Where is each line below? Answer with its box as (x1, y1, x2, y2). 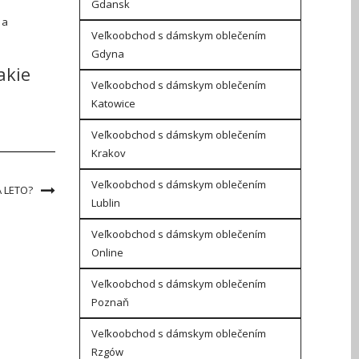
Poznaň (91, 295, 129, 309)
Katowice (91, 96, 135, 111)
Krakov (91, 146, 126, 160)
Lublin (91, 196, 120, 210)
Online (91, 245, 123, 260)
